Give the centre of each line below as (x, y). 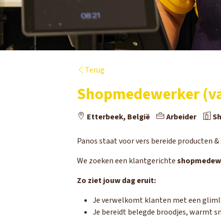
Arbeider (181, 117)
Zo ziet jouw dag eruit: (116, 181)
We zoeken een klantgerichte (127, 161)
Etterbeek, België (118, 117)
